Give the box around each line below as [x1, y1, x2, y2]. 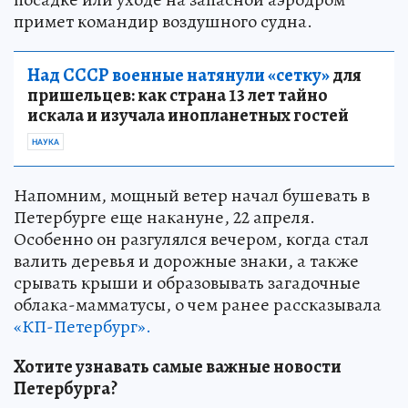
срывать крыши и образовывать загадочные [14, 270, 361, 296]
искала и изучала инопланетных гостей [27, 103, 349, 128]
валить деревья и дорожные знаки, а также [14, 249, 359, 274]
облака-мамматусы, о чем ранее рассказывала [14, 292, 382, 318]
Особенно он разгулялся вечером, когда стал [14, 227, 369, 252]
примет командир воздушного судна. [14, 9, 312, 35]
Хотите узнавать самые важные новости [14, 354, 342, 380]
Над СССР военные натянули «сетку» [27, 63, 330, 88]
